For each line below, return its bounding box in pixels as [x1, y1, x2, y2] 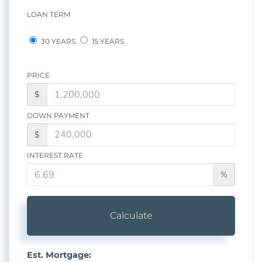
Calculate [109, 209, 153, 221]
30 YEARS [39, 37, 75, 46]
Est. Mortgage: [27, 249, 91, 260]
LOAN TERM [27, 10, 70, 19]
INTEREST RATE [27, 151, 83, 160]
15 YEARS [90, 37, 124, 46]
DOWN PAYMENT [27, 111, 89, 120]
